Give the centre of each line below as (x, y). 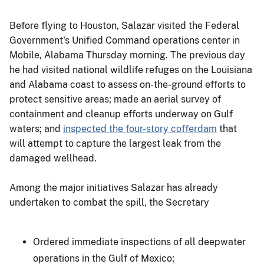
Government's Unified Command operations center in (125, 40)
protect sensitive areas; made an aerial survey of (115, 99)
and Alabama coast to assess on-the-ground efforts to (128, 84)
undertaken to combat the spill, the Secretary (109, 202)
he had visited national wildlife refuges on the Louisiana (131, 70)
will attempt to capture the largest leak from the (115, 143)
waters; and (36, 128)
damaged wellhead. (53, 158)
